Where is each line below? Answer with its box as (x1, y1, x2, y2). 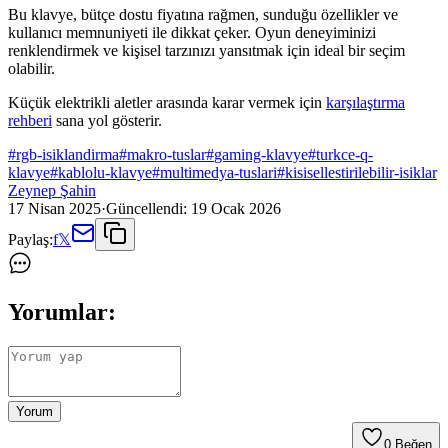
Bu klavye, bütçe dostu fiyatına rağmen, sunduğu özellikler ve (8, 6, 398, 24)
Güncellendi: (106, 200, 187, 218)
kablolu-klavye (58, 164, 152, 182)
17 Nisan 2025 (8, 200, 101, 218)
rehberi (8, 112, 52, 130)
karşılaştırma (326, 94, 405, 112)
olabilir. (8, 60, 55, 78)
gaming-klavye (214, 146, 308, 164)
